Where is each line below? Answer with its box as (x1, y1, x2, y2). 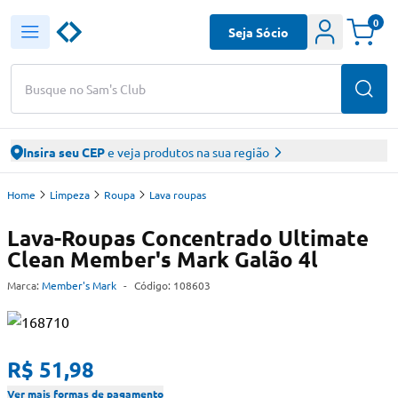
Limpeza (50, 187, 90, 202)
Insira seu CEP (23, 144, 105, 160)
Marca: (7, 278, 39, 292)
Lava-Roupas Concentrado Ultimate (7, 224, 369, 251)
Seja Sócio (228, 23, 289, 40)
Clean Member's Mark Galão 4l (7, 245, 318, 273)
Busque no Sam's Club (25, 80, 146, 97)
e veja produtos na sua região (105, 144, 269, 160)
